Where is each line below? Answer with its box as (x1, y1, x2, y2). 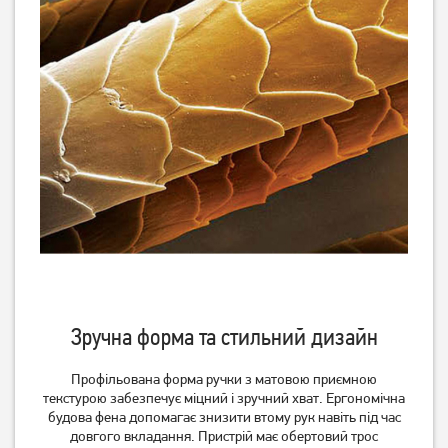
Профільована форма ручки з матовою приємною (71, 369, 377, 388)
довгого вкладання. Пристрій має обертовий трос (70, 426, 378, 445)
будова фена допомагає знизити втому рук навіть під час (47, 407, 401, 426)
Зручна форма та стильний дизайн (70, 322, 378, 351)
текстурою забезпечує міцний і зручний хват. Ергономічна (43, 388, 405, 407)
